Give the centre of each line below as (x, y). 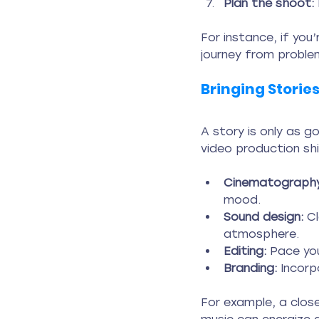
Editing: (245, 251)
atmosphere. (261, 234)
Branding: (250, 268)
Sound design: (263, 217)
